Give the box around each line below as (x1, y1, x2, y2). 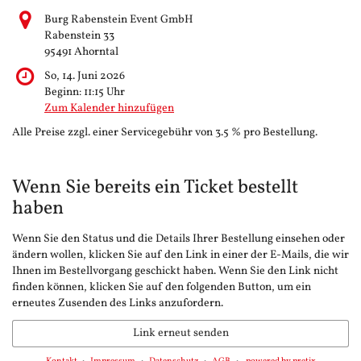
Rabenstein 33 (44, 28, 114, 44)
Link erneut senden (132, 325, 229, 341)
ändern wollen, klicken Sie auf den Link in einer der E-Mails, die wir (12, 247, 349, 263)
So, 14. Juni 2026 (44, 68, 125, 85)
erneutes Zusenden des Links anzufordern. (12, 296, 223, 312)
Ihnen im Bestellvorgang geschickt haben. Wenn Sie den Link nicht (12, 263, 338, 280)
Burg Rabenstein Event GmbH (44, 12, 193, 28)
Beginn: (44, 85, 84, 101)
